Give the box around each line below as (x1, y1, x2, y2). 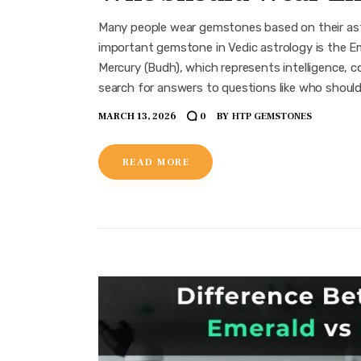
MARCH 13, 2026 (98, 110, 176, 122)
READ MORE (122, 156, 189, 169)
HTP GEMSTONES (231, 110, 312, 122)
